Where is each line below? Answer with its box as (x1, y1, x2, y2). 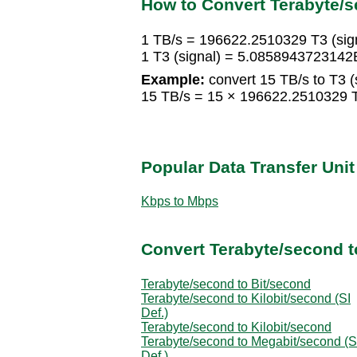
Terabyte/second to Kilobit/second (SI (141, 291, 351, 305)
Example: (141, 72, 205, 88)
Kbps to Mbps (141, 194, 218, 208)
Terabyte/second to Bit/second (141, 277, 311, 291)
